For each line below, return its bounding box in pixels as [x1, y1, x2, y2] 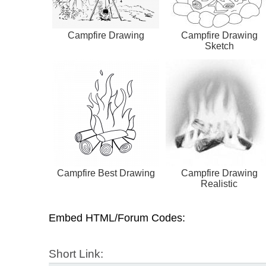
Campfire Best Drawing [56, 168, 155, 179]
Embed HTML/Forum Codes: [49, 212, 185, 224]
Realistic [201, 179, 237, 189]
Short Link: [49, 248, 103, 261]
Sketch [204, 41, 234, 52]
